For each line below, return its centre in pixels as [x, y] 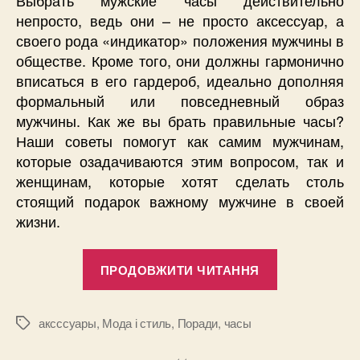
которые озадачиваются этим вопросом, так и [180, 160]
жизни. [38, 221]
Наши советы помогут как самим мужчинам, [180, 140]
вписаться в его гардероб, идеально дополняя [180, 80]
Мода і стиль [137, 323]
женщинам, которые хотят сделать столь [180, 180]
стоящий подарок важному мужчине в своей [180, 200]
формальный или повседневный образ [180, 100]
